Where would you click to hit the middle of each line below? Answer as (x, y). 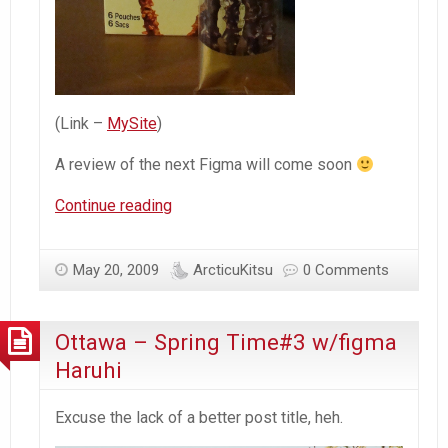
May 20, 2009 (116, 269)
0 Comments (346, 269)
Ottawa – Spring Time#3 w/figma (226, 342)
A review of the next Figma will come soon (205, 164)
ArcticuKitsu (233, 269)
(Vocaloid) (206, 354)
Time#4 (198, 279)
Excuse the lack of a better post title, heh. (199, 418)
